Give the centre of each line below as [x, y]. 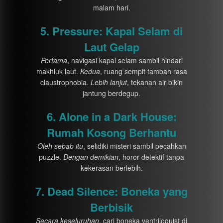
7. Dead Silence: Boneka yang [111, 191]
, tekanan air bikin [155, 82]
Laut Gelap [111, 47]
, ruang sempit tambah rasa [143, 71]
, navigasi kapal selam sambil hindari [125, 60]
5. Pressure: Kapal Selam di [111, 31]
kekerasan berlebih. [111, 168]
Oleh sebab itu [60, 146]
